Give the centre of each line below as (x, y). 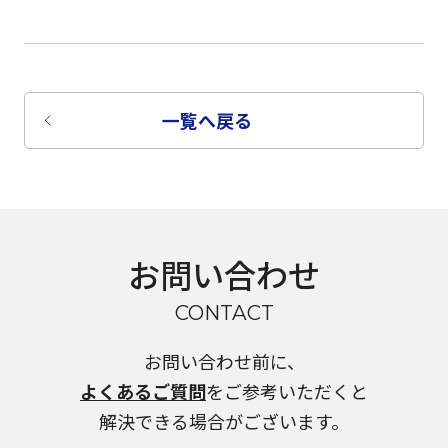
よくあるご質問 (143, 391)
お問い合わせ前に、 (224, 361)
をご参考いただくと (287, 391)
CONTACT (224, 313)
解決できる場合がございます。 (224, 421)
